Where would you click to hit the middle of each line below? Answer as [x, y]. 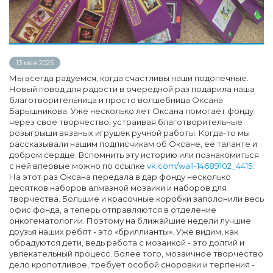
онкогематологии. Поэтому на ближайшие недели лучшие [130, 220]
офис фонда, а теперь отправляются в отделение [113, 209]
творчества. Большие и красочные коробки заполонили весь [136, 198]
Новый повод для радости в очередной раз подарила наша [132, 89]
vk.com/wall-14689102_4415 [200, 165]
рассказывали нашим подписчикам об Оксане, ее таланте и [133, 144]
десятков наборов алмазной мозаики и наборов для [118, 187]
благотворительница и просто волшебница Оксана [116, 100]
